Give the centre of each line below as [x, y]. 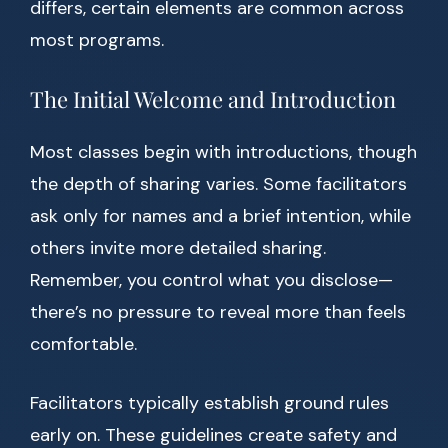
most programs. [97, 40]
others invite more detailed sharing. [178, 248]
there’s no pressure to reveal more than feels [218, 312]
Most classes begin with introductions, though [223, 152]
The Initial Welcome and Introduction [213, 99]
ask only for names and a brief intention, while [220, 216]
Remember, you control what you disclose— [211, 280]
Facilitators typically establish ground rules [209, 403]
